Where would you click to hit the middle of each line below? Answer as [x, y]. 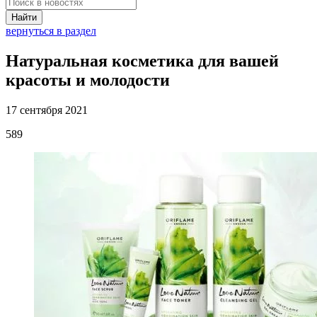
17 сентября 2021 [47, 110]
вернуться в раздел [51, 31]
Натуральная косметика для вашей [142, 60]
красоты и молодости [88, 80]
